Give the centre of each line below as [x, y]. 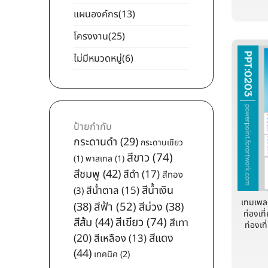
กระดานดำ [95, 142]
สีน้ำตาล [103, 191]
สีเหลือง [110, 239]
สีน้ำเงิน [158, 191]
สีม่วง [151, 207]
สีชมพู [87, 174]
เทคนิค [106, 255]
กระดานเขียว [162, 143]
